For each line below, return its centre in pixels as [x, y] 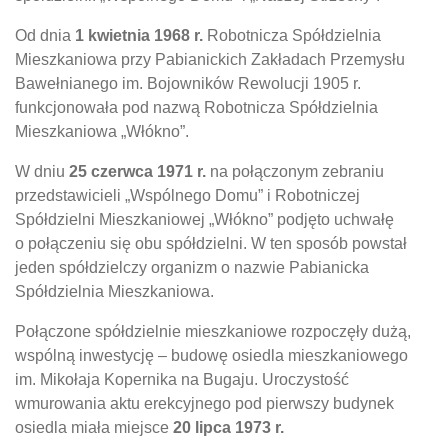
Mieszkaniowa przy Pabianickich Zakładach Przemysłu [210, 59]
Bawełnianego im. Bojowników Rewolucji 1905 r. [188, 83]
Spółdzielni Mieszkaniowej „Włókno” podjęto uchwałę [204, 219]
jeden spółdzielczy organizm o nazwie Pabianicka [192, 267]
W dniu [42, 171]
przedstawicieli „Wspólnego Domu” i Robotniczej [187, 195]
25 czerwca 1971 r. [139, 171]
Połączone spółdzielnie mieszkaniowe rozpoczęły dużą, [213, 331]
